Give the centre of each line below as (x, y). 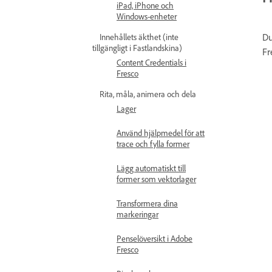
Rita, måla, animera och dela (148, 94)
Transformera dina (147, 203)
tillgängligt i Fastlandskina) (137, 48)
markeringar (138, 214)
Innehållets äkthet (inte (139, 37)
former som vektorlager (156, 179)
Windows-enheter (147, 16)
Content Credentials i (151, 62)
